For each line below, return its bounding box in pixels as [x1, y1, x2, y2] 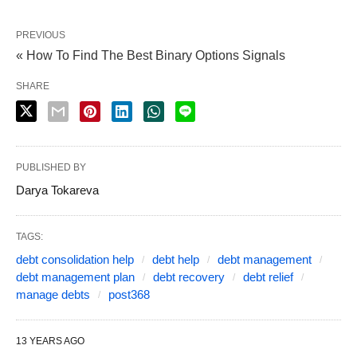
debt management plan [16, 269, 135, 284]
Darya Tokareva [16, 182, 99, 197]
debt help [152, 252, 199, 266]
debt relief [243, 269, 293, 284]
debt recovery [153, 269, 225, 284]
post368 [108, 287, 150, 301]
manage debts [16, 287, 90, 301]
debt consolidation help [16, 252, 134, 266]
